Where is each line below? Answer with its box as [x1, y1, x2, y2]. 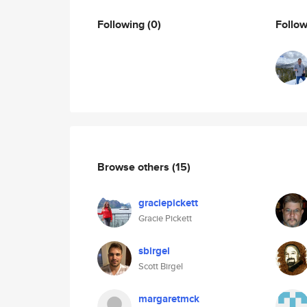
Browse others [97, 158, 172, 175]
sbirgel [138, 243, 170, 258]
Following [97, 16, 147, 32]
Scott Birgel [138, 260, 183, 273]
